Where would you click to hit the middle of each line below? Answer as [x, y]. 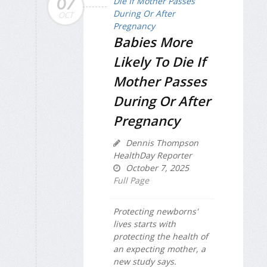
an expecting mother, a [159, 249]
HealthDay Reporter [153, 155]
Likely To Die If [159, 61]
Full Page [131, 180]
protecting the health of [161, 236]
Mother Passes [160, 81]
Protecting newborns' [156, 211]
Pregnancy [147, 120]
